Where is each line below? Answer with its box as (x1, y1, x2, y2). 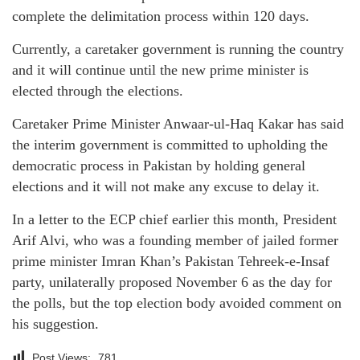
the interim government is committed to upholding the (12, 136, 328, 153)
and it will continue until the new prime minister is (12, 61, 309, 78)
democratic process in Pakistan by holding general (12, 157, 305, 174)
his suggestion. (12, 315, 99, 332)
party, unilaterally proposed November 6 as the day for (12, 273, 332, 290)
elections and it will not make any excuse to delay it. (12, 178, 320, 194)
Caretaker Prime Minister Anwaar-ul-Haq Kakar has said (12, 115, 344, 132)
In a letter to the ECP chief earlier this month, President (12, 211, 337, 227)
